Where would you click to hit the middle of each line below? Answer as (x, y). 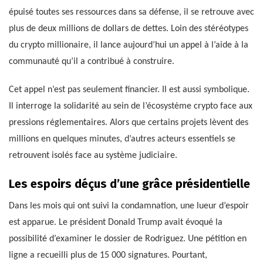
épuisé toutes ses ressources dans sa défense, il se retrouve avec (131, 12)
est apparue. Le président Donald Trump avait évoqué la (116, 222)
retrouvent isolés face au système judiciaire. (93, 155)
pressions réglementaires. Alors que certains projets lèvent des (129, 122)
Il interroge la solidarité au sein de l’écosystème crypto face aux (131, 106)
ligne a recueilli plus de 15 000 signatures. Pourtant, (108, 255)
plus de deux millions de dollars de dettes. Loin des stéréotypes (129, 28)
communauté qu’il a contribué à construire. (92, 61)
